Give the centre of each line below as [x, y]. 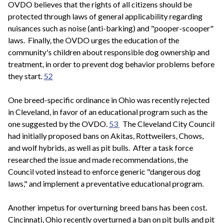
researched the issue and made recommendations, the [98, 159]
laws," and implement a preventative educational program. [106, 183]
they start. [26, 76]
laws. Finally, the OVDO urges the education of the [94, 40]
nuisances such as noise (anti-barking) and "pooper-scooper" [111, 28]
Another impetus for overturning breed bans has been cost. [108, 207]
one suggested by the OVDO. [58, 123]
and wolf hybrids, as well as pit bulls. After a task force [101, 147]
